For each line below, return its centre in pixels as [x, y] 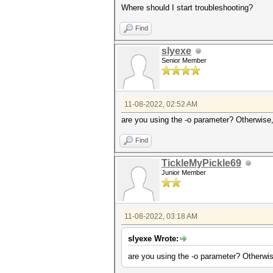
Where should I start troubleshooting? [187, 8]
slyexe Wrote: [153, 239]
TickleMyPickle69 [201, 163]
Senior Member [184, 60]
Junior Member [184, 172]
